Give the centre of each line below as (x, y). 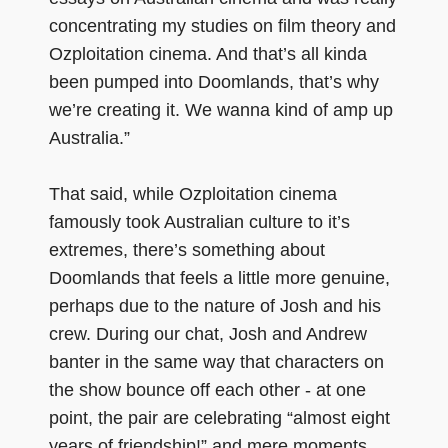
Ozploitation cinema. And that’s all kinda (208, 53)
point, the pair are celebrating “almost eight (219, 417)
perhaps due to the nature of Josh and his (215, 305)
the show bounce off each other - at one (207, 389)
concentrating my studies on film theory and (222, 25)
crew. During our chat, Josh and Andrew (208, 333)
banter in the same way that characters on (216, 361)
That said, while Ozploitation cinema (193, 193)
